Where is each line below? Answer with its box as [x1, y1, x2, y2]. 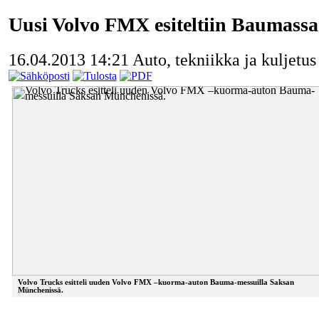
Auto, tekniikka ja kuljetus [132, 50, 316, 69]
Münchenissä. [17, 286, 63, 294]
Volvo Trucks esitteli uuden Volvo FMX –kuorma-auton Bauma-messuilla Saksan [17, 278, 294, 286]
